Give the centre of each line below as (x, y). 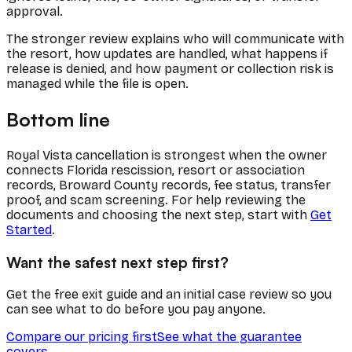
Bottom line (58, 120)
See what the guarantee (229, 336)
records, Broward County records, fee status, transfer (169, 185)
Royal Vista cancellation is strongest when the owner (167, 156)
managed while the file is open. (97, 84)
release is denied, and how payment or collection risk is (170, 69)
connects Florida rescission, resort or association (156, 170)
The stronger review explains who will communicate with (175, 39)
